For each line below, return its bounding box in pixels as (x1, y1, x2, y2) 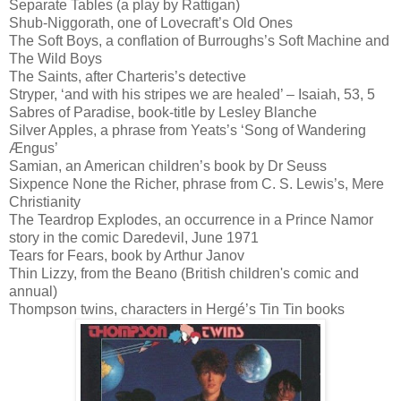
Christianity (9, 193, 81, 209)
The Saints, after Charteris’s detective (9, 68, 246, 84)
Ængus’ (9, 140, 58, 156)
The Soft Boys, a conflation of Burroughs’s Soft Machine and (9, 32, 389, 48)
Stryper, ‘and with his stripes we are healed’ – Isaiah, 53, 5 (9, 86, 375, 102)
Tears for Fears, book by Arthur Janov (9, 247, 244, 263)
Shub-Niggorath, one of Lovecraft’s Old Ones (9, 14, 293, 30)
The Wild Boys (9, 50, 102, 66)
